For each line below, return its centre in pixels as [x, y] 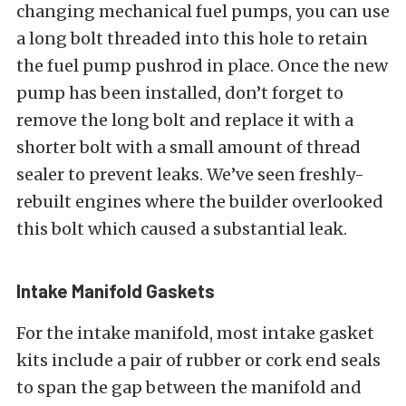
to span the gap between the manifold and [189, 387]
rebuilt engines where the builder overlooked [200, 201]
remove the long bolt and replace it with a [185, 120]
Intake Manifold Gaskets [116, 290]
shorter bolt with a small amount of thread [188, 147]
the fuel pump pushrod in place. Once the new [202, 65]
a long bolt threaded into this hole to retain [192, 38]
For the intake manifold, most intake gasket [195, 333]
